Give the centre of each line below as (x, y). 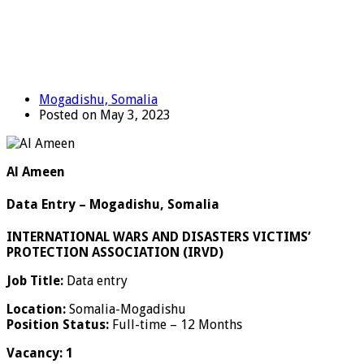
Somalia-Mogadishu (126, 310)
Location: (36, 310)
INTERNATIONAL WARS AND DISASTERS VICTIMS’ (158, 237)
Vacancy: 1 (40, 353)
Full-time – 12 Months (175, 325)
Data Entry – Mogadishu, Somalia (113, 205)
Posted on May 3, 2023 (105, 115)
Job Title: (35, 281)
